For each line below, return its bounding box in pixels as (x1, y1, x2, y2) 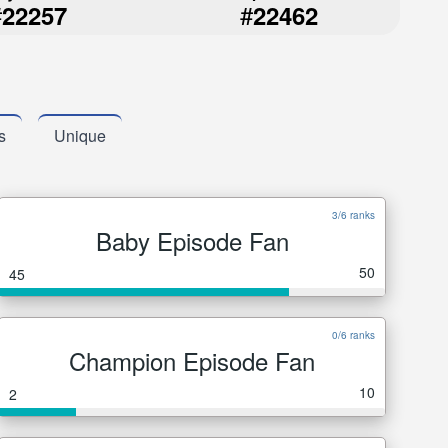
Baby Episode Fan (95, 223, 289, 258)
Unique (53, 124, 106, 147)
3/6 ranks (332, 208, 375, 222)
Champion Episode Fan (69, 343, 315, 378)
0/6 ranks (332, 328, 375, 342)
